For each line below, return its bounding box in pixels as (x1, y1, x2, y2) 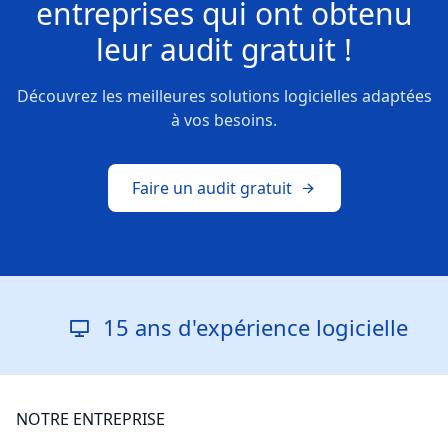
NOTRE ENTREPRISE (16, 408, 165, 431)
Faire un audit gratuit (131, 177, 292, 200)
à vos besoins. (171, 109, 277, 132)
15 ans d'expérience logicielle (39, 312, 351, 343)
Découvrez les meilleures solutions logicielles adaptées (16, 85, 432, 108)
